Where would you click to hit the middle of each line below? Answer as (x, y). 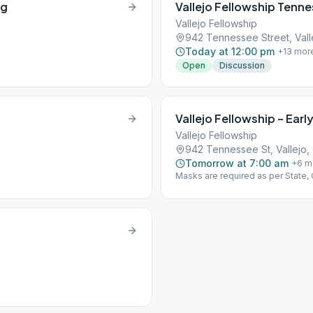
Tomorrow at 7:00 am (237, 163)
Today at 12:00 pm (230, 51)
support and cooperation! (227, 187)
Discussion (242, 65)
